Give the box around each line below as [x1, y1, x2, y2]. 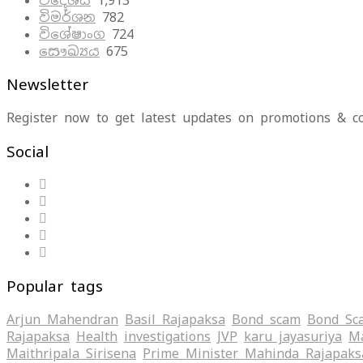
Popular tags [6, 276, 103, 297]
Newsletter [6, 75, 88, 95]
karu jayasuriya [244, 327, 342, 345]
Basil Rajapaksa [125, 310, 225, 328]
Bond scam [232, 310, 301, 328]
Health [76, 327, 117, 345]
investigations [124, 327, 211, 345]
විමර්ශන [39, 8, 96, 26]
